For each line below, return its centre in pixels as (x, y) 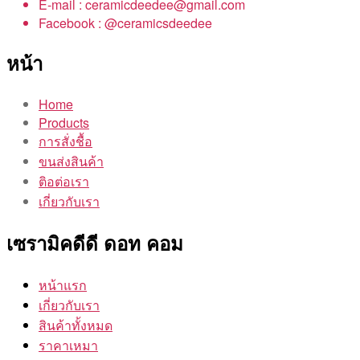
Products (64, 123)
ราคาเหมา (68, 346)
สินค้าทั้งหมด (76, 325)
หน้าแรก (63, 285)
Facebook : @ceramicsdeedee (125, 22)
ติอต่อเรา (64, 182)
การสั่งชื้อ (65, 141)
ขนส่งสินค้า (71, 162)
